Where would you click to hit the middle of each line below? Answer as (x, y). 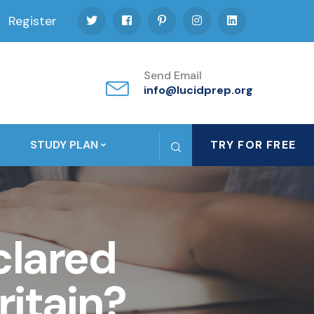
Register (33, 21)
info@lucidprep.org (198, 90)
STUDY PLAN (64, 145)
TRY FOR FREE (253, 145)
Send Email (173, 76)
